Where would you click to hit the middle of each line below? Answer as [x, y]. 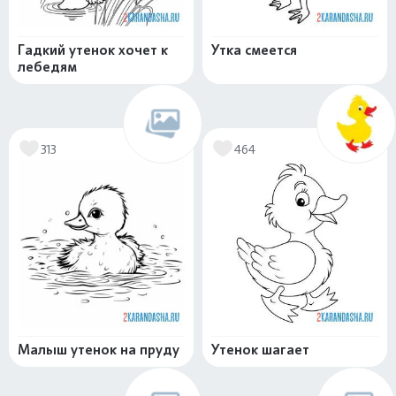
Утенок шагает [260, 350]
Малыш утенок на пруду [99, 350]
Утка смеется [254, 50]
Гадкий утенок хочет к [93, 50]
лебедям [47, 67]
